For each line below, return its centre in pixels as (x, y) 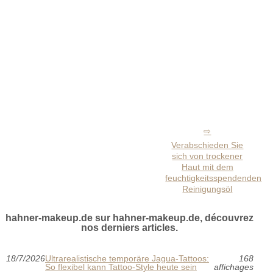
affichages (233, 267)
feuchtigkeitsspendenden (214, 178)
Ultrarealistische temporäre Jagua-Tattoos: (127, 258)
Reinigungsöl (207, 189)
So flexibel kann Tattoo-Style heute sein (121, 267)
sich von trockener (207, 156)
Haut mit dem (207, 167)
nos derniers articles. (130, 227)
